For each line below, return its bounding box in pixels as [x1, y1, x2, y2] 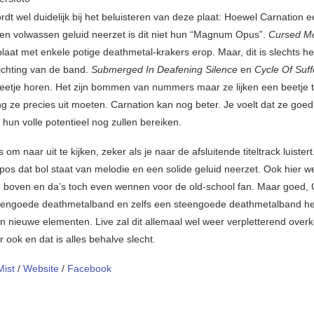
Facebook [67, 262, 111, 274]
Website [23, 262, 59, 274]
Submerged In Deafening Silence [91, 63, 238, 75]
